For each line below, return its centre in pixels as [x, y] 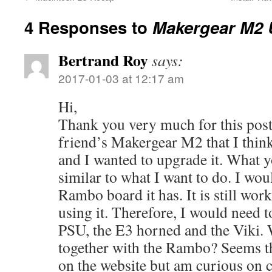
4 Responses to [88, 27]
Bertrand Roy [103, 60]
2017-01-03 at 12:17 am [121, 78]
